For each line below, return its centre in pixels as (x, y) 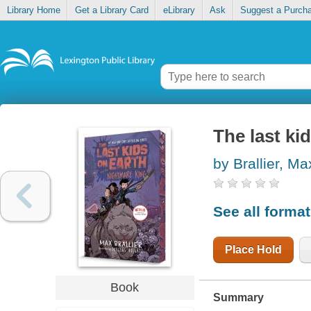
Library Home (33, 10)
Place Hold (253, 249)
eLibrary (179, 10)
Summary (238, 297)
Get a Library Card (111, 10)
